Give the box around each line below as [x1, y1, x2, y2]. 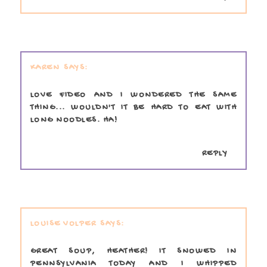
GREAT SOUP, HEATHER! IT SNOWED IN [30, 246, 237, 256]
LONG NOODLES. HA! [30, 114, 118, 125]
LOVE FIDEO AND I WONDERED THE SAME [30, 89, 237, 100]
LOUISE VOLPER [30, 218, 97, 229]
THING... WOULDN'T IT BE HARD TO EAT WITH [30, 102, 237, 113]
